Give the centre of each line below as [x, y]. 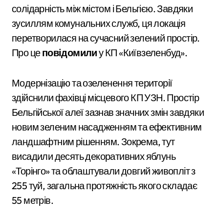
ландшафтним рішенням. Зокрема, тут [93, 141]
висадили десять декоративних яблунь [94, 156]
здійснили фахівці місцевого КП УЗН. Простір [106, 97]
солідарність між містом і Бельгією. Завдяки [102, 8]
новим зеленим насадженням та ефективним [107, 127]
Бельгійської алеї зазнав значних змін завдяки [108, 112]
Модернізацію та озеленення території [92, 83]
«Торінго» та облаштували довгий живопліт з [104, 171]
